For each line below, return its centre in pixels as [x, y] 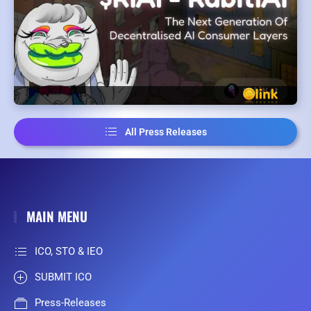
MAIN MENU [55, 216]
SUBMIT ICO [63, 277]
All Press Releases [166, 132]
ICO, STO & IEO [69, 252]
